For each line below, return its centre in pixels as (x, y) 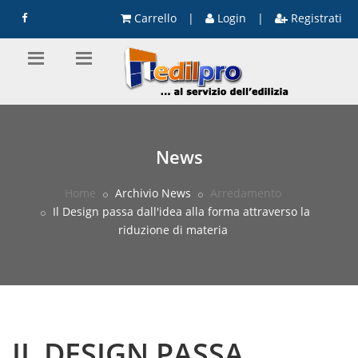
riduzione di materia (173, 230)
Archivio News (151, 193)
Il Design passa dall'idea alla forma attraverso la (179, 211)
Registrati (315, 18)
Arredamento (246, 193)
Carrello (154, 18)
